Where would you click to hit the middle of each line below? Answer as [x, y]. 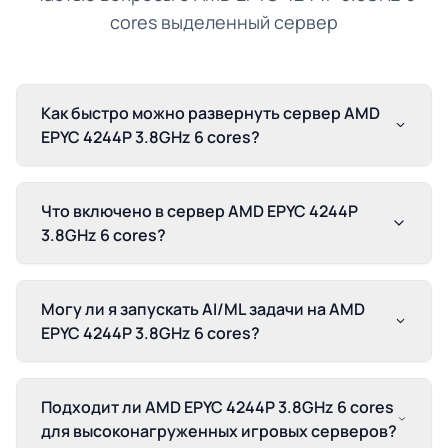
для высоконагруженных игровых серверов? [219, 431]
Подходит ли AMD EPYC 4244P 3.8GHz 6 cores [217, 407]
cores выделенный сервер [224, 22]
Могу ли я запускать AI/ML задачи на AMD [203, 309]
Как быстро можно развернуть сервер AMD [210, 113]
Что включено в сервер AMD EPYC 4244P [199, 211]
